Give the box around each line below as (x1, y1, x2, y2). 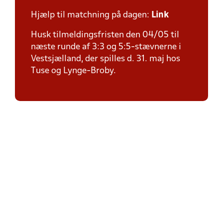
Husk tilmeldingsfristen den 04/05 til (31, 31, 179, 39)
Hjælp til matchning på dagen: (31, 11, 151, 19)
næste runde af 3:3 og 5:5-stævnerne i (31, 43, 181, 51)
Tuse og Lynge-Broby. (31, 67, 118, 75)
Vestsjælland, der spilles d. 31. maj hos (31, 55, 180, 63)
